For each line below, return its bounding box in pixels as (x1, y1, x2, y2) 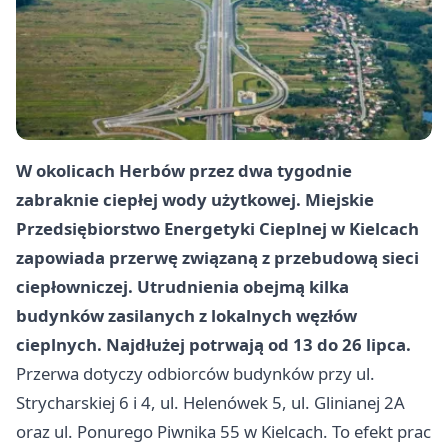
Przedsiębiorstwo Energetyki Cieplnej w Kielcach (16, 216, 419, 240)
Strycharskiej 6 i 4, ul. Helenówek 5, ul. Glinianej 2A (16, 390, 405, 414)
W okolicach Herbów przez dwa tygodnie (16, 158, 352, 182)
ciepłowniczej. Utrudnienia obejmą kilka (16, 274, 349, 298)
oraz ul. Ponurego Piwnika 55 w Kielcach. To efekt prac (16, 419, 431, 443)
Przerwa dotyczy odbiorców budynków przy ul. (16, 361, 375, 385)
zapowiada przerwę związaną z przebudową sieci (16, 245, 419, 269)
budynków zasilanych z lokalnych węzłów (16, 303, 357, 327)
